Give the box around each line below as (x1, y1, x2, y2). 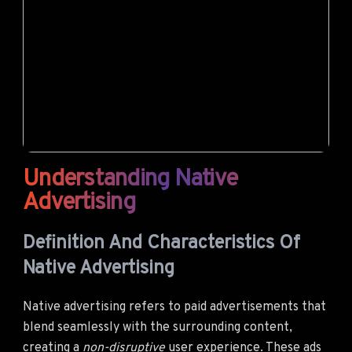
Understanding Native (23, 164, 237, 194)
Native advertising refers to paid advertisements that (23, 299, 326, 315)
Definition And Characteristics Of (23, 231, 300, 255)
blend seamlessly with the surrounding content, (23, 319, 292, 335)
